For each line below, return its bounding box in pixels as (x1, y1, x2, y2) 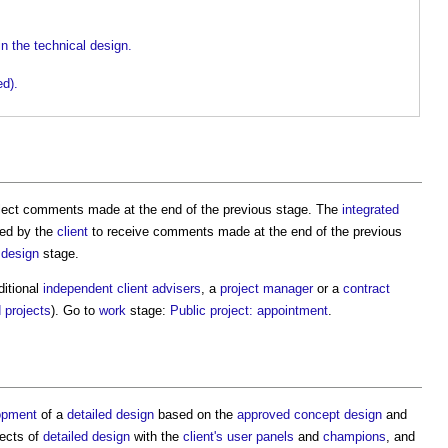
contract (343, 280, 390, 296)
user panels (227, 428, 294, 444)
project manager (220, 280, 313, 296)
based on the (154, 406, 237, 422)
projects (5, 302, 51, 318)
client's (183, 428, 223, 444)
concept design (294, 406, 382, 422)
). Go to (51, 302, 99, 318)
